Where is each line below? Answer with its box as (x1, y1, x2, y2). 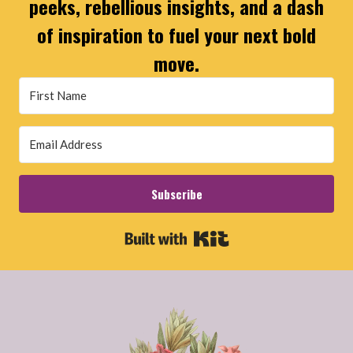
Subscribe (150, 185, 203, 203)
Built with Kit (229, 225, 329, 253)
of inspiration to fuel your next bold (37, 20, 316, 49)
